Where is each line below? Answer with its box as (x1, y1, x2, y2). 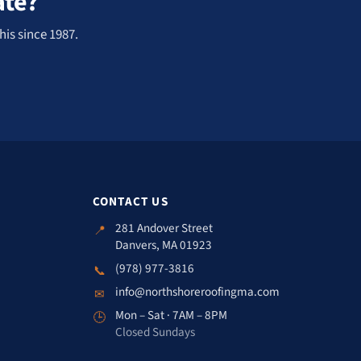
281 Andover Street (114, 219, 213, 238)
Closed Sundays (114, 323, 195, 342)
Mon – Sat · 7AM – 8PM (114, 306, 227, 325)
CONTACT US (92, 193, 168, 211)
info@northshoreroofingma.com (114, 283, 280, 301)
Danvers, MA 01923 (114, 236, 212, 255)
